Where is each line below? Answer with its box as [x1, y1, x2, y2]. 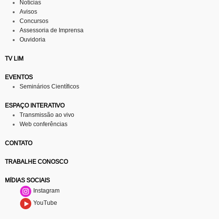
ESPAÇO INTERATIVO [5, 102, 65, 109]
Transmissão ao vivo [20, 111, 74, 118]
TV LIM [5, 55, 23, 62]
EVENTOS [5, 73, 33, 81]
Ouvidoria [20, 36, 45, 43]
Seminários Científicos [20, 83, 79, 90]
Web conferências [20, 120, 67, 128]
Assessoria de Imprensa [20, 26, 84, 34]
